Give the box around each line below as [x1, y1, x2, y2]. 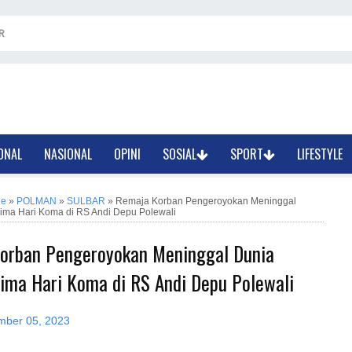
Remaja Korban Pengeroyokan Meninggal [115, 196, 296, 207]
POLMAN [16, 196, 57, 207]
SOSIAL [163, 145, 197, 163]
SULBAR [67, 196, 105, 207]
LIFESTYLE [297, 145, 343, 163]
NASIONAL [44, 145, 93, 163]
